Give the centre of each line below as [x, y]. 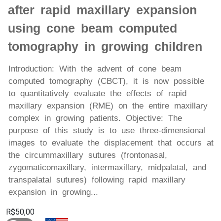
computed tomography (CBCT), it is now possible [106, 81]
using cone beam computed [92, 28]
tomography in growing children [105, 47]
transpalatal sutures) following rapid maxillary [97, 180]
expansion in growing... [53, 192]
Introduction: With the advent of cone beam [95, 69]
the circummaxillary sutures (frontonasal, [88, 155]
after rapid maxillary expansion [102, 10]
